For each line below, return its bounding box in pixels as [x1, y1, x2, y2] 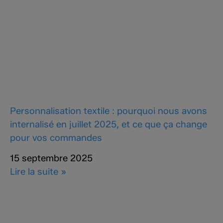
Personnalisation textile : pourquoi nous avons [10, 105, 207, 116]
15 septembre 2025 [10, 152, 93, 164]
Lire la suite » [10, 166, 67, 178]
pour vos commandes [10, 131, 102, 143]
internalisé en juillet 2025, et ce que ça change [10, 118, 207, 130]
